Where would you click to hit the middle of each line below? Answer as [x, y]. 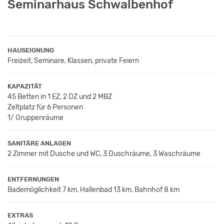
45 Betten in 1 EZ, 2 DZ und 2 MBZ [60, 96]
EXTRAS [20, 215]
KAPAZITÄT [25, 86]
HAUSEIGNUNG [31, 50]
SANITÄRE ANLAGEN [39, 143]
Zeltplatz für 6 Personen [45, 107]
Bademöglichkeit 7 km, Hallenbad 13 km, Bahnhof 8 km [93, 189]
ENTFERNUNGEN [33, 179]
